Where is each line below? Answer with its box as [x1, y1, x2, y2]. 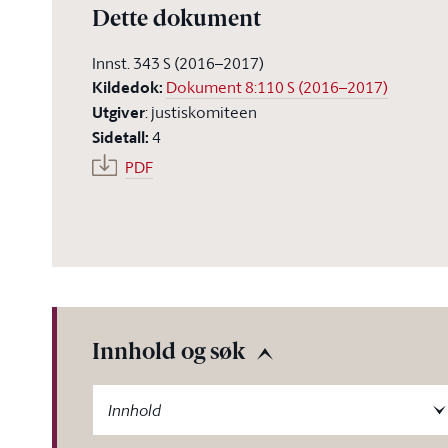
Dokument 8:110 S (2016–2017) [166, 76, 388, 98]
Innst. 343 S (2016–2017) [92, 52, 264, 74]
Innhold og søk [92, 342, 245, 365]
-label [91, 384, 130, 406]
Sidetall [92, 126, 145, 149]
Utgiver [92, 101, 145, 124]
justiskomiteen [151, 101, 257, 123]
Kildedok [92, 76, 159, 99]
